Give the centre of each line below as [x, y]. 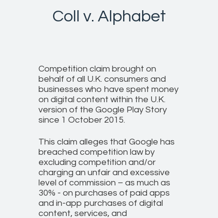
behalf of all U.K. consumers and [102, 79]
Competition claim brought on [97, 69]
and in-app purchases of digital [101, 203]
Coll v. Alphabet [109, 17]
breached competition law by [97, 152]
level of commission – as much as [104, 183]
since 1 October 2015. [83, 120]
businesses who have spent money [109, 90]
